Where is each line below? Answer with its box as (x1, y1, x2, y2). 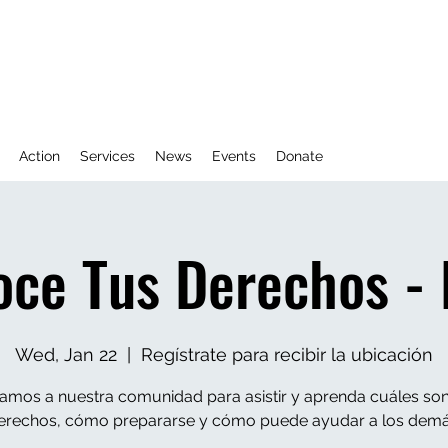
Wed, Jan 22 (15, 344, 117, 365)
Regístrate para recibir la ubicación (141, 344, 433, 365)
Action (19, 148, 60, 164)
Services (80, 148, 135, 164)
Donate (276, 148, 323, 164)
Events (212, 148, 256, 164)
